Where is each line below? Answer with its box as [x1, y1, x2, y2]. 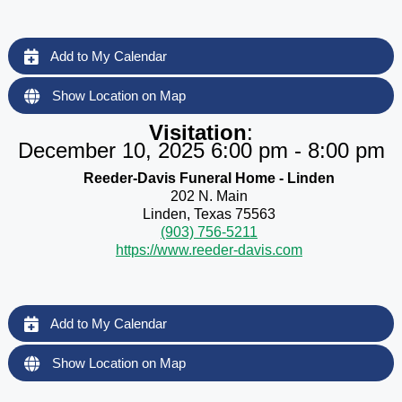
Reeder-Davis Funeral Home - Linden [83, 170, 335, 186]
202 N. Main [170, 188, 248, 204]
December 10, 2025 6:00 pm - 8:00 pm [17, 137, 385, 162]
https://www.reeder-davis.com [116, 241, 302, 258]
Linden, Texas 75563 [143, 205, 275, 222]
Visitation [149, 119, 247, 144]
